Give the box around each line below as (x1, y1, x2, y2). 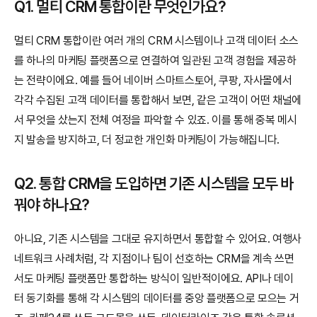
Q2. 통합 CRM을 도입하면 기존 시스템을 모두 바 (14, 174, 294, 192)
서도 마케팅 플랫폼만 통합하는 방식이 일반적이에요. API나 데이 (14, 272, 294, 285)
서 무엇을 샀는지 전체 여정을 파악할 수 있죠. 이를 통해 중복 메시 (14, 113, 297, 127)
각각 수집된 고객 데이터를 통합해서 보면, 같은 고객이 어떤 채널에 (14, 93, 302, 107)
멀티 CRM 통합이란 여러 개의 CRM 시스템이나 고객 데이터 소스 (14, 34, 299, 47)
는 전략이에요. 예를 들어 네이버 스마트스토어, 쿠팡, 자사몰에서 (14, 74, 292, 87)
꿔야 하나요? (14, 195, 89, 214)
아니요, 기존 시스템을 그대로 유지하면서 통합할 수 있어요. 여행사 (14, 232, 302, 246)
